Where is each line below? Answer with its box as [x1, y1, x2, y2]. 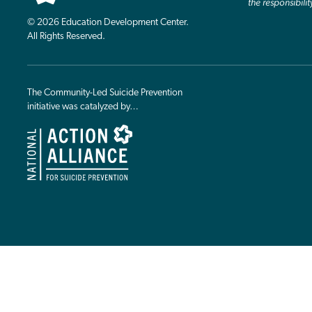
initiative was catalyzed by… [27, 102, 139, 113]
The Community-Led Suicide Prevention [27, 88, 182, 99]
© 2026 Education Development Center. [27, 17, 189, 29]
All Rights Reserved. [27, 31, 105, 42]
